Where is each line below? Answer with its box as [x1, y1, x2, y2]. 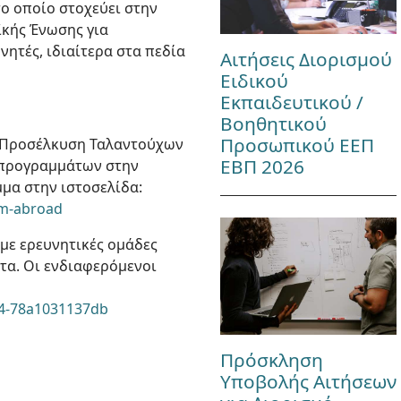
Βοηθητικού [219, 110, 327, 136]
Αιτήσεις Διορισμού [219, 46, 392, 72]
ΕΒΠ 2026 [219, 153, 304, 179]
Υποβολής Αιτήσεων [219, 369, 397, 395]
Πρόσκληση [219, 347, 323, 373]
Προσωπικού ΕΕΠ [219, 132, 374, 158]
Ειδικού [219, 67, 288, 93]
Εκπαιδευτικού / [219, 89, 363, 115]
